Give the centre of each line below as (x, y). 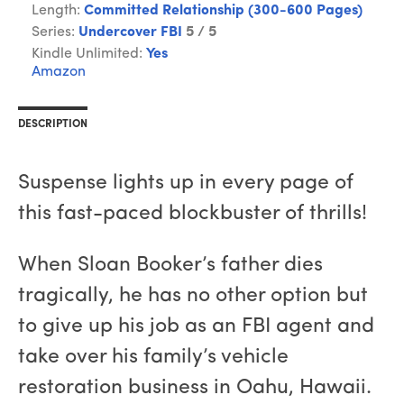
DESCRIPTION (53, 125)
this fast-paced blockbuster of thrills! (193, 215)
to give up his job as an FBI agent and (196, 327)
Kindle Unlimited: (89, 55)
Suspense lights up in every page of (186, 184)
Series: (55, 33)
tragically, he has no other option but (193, 297)
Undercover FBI (130, 33)
